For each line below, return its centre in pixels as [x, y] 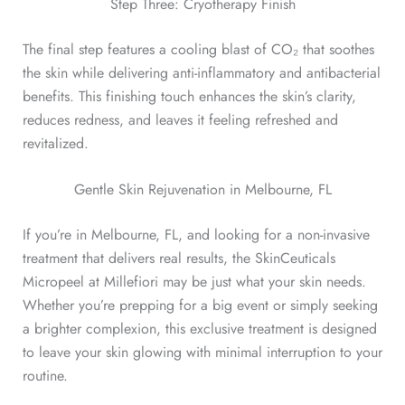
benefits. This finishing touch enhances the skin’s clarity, [189, 96]
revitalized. [55, 143]
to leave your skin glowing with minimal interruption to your [202, 353]
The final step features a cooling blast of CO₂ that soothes [198, 49]
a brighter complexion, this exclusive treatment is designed [199, 329]
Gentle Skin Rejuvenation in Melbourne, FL [202, 190]
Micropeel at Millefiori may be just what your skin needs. [194, 282]
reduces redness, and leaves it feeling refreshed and [180, 119]
